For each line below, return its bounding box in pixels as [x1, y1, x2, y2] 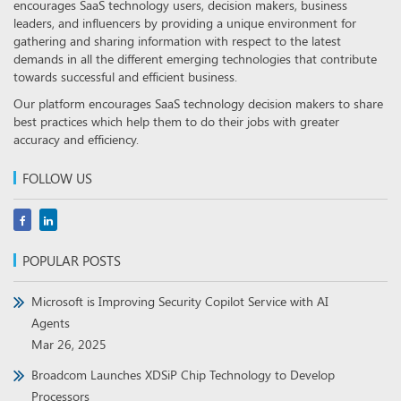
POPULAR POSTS [22, 252, 121, 270]
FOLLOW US [22, 169, 92, 188]
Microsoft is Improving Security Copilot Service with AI [31, 293, 328, 311]
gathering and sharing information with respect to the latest [13, 32, 341, 50]
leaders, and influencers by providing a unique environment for [13, 14, 356, 32]
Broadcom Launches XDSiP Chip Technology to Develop [31, 366, 335, 384]
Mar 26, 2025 [31, 336, 107, 354]
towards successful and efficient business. [13, 68, 237, 86]
